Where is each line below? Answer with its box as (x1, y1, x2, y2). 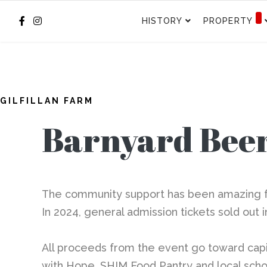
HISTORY (141, 16, 183, 26)
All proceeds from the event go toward (42, 241, 244, 254)
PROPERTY (203, 16, 253, 26)
